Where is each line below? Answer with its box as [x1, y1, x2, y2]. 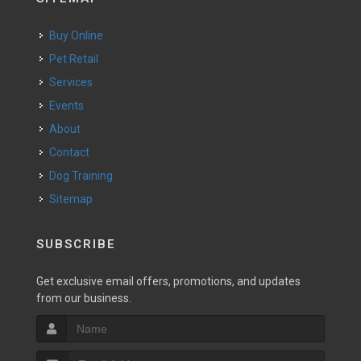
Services [56, 75, 93, 89]
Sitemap [49, 192, 93, 205]
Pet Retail [56, 52, 98, 65]
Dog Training [56, 168, 113, 182]
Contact [56, 145, 89, 159]
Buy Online [56, 28, 103, 42]
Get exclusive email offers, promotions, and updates [36, 274, 301, 288]
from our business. [36, 291, 131, 305]
